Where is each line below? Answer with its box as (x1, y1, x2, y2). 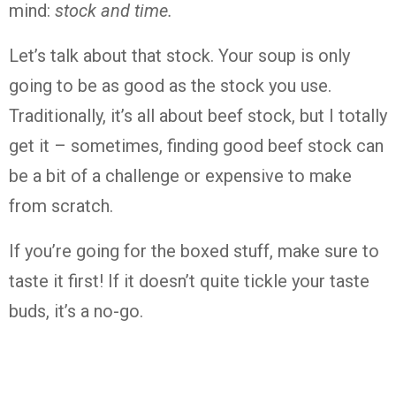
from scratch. (9, 195, 113, 217)
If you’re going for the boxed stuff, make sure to (9, 240, 379, 263)
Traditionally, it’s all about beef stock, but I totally (9, 105, 387, 127)
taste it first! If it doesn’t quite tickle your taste (9, 270, 369, 293)
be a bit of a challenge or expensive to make (9, 165, 352, 187)
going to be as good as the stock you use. (9, 75, 331, 97)
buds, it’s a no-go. (9, 301, 143, 323)
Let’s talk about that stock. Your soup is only (9, 45, 350, 67)
